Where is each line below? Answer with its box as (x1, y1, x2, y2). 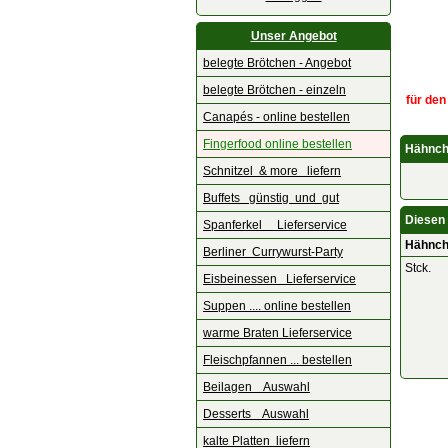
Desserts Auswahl (203, 407, 309, 421)
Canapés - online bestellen (203, 110, 350, 124)
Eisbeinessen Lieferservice (203, 272, 356, 286)
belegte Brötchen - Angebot (203, 56, 351, 70)
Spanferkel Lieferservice (203, 218, 347, 232)
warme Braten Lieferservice (203, 326, 352, 340)
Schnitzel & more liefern (203, 164, 341, 178)
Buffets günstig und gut (203, 191, 339, 205)
